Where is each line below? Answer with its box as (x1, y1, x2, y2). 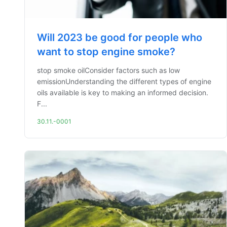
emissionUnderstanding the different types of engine (37, 77, 211, 86)
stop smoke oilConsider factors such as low (37, 66, 180, 74)
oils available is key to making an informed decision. (37, 88, 208, 97)
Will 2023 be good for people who (37, 31, 202, 44)
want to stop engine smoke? (37, 46, 175, 58)
